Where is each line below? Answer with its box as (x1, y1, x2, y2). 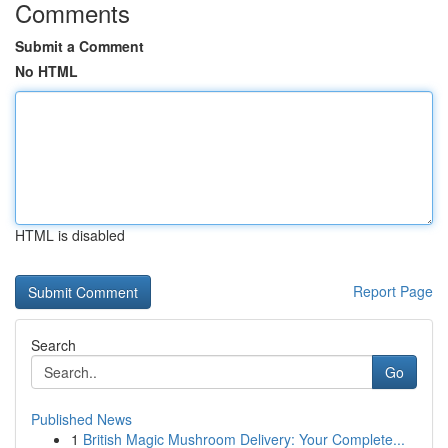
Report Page (353, 281, 433, 301)
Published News (31, 409, 132, 429)
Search (31, 335, 76, 355)
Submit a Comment (15, 36, 144, 56)
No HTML (15, 61, 78, 81)
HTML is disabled (15, 225, 125, 245)
